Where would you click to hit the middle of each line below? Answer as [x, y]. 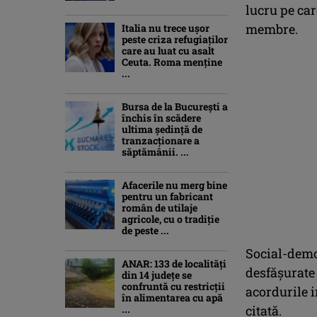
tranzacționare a [161, 140]
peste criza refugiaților [175, 39]
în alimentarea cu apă [172, 297]
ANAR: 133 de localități [174, 263]
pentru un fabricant [167, 196]
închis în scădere [161, 117]
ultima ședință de [162, 129]
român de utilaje [160, 207]
